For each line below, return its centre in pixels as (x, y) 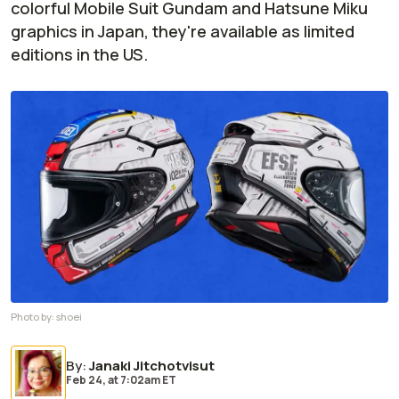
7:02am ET (147, 380)
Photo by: (33, 317)
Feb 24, (87, 380)
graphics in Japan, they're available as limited (183, 31)
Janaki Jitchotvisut (152, 366)
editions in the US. (79, 54)
